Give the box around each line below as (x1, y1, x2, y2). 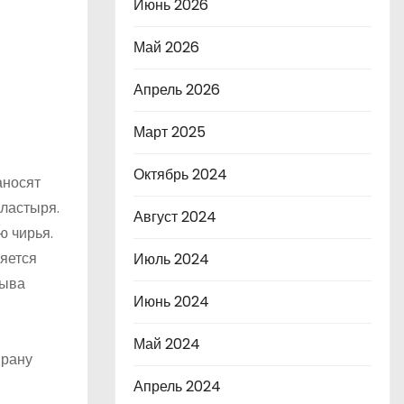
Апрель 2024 (133, 376, 221, 397)
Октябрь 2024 (133, 164, 227, 185)
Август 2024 (133, 207, 216, 227)
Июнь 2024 (133, 291, 209, 312)
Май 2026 (133, 37, 199, 58)
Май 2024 (133, 334, 200, 354)
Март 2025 (133, 122, 206, 142)
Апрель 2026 (133, 79, 220, 100)
